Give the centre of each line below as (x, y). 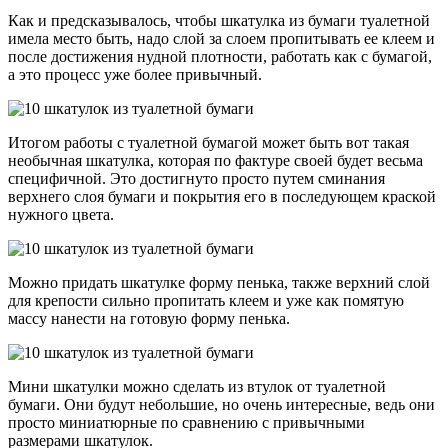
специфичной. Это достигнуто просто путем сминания (196, 178)
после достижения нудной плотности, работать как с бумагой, (220, 56)
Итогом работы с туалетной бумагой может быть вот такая (208, 142)
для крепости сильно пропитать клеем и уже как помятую (206, 300)
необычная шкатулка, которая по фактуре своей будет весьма (215, 160)
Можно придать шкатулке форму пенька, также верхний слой (219, 282)
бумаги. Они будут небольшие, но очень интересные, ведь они (221, 404)
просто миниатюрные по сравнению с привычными (186, 422)
